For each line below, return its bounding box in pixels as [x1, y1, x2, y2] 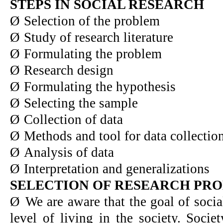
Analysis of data [24, 144, 114, 160]
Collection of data [24, 111, 123, 127]
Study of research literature [24, 29, 173, 45]
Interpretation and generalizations [24, 161, 210, 176]
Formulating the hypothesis [24, 79, 176, 94]
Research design [24, 62, 113, 78]
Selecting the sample [24, 95, 138, 111]
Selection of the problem [24, 13, 160, 28]
